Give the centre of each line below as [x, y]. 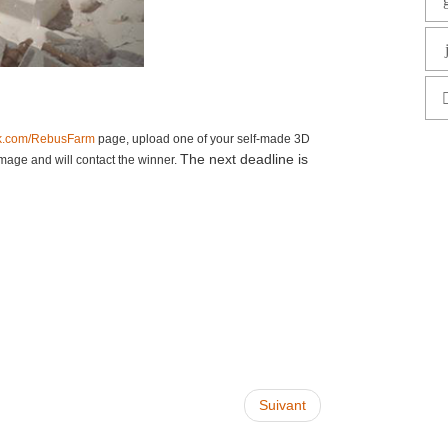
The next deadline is [243, 159]
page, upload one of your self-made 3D [202, 139]
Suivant [282, 405]
